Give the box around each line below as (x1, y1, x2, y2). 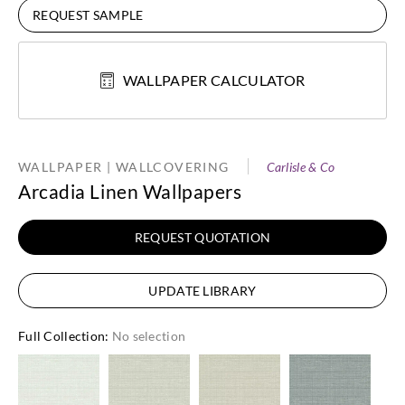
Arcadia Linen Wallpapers (18, 179, 242, 202)
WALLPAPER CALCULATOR (122, 71, 306, 89)
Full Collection (18, 327, 106, 344)
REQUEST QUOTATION (134, 229, 271, 245)
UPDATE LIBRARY (148, 282, 257, 298)
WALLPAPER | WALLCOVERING (18, 158, 230, 174)
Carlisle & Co (266, 158, 335, 174)
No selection (111, 327, 186, 344)
